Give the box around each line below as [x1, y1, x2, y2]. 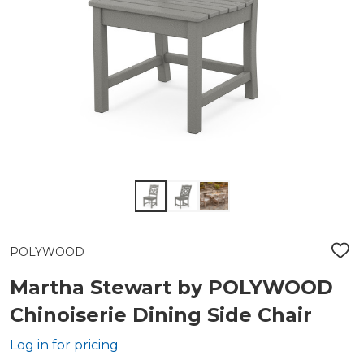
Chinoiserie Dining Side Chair [10, 303, 312, 327]
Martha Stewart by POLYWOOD [10, 275, 333, 299]
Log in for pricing [10, 337, 119, 353]
